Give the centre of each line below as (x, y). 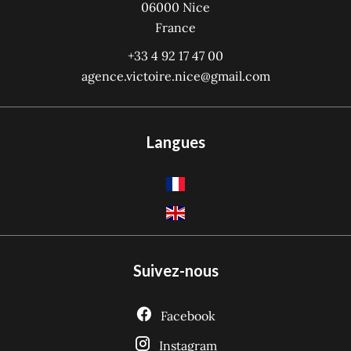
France (175, 27)
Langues (175, 142)
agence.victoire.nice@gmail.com (175, 76)
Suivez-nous (175, 270)
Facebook (188, 316)
